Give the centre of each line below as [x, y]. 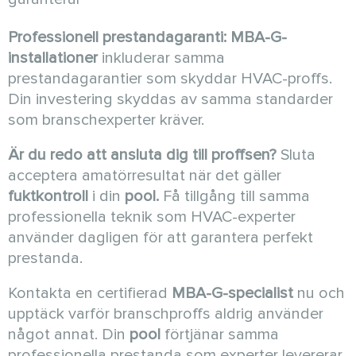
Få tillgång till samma [234, 196]
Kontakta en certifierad [90, 293]
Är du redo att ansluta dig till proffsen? [142, 155]
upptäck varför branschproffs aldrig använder [166, 314]
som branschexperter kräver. [106, 120]
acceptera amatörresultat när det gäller [145, 176]
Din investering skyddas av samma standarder [170, 99]
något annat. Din [69, 335]
